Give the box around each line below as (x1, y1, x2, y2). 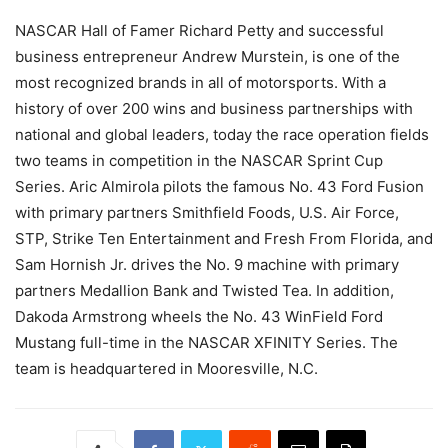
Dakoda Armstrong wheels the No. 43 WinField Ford (15, 307, 383, 326)
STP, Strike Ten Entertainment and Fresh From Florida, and (15, 229, 433, 248)
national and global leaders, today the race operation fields (15, 125, 429, 144)
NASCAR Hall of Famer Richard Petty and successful (15, 21, 384, 40)
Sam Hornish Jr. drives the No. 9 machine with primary (15, 255, 399, 274)
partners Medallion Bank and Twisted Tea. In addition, (15, 281, 394, 300)
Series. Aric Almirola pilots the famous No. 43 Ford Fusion (15, 177, 424, 196)
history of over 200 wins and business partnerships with (15, 99, 413, 118)
